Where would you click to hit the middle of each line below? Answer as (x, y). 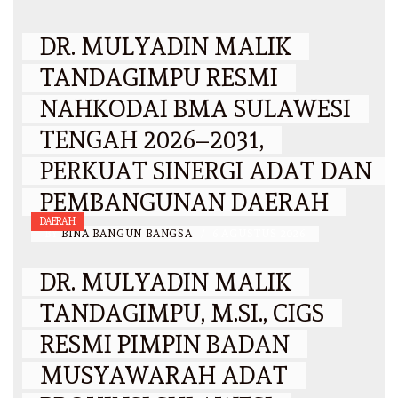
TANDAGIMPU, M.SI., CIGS (182, 314)
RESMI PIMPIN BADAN (165, 345)
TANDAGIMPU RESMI (159, 78)
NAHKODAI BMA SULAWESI (195, 109)
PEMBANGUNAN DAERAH (184, 203)
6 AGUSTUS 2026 (259, 234)
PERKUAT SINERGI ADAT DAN (206, 171)
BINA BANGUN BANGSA (129, 234)
